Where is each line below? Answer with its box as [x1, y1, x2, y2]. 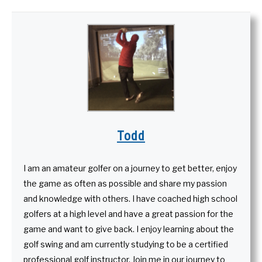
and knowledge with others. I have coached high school [23, 193, 237, 204]
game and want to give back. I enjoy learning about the [23, 223, 234, 234]
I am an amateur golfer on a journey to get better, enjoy [23, 163, 237, 173]
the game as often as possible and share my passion [23, 178, 227, 188]
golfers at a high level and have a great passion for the [23, 208, 233, 219]
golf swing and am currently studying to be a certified [23, 239, 228, 249]
